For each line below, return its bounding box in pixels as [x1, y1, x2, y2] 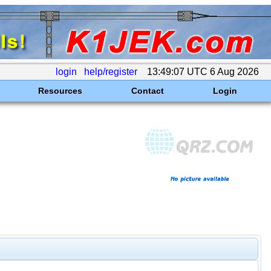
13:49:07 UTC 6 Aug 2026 [145, 67, 261, 77]
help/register [84, 67, 137, 77]
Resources [38, 86, 82, 96]
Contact [131, 86, 164, 96]
